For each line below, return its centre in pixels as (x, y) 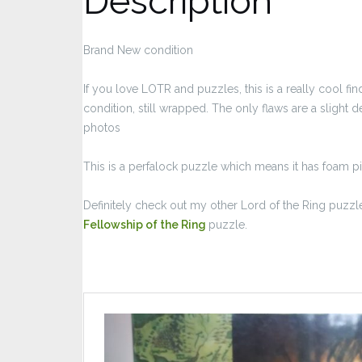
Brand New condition (138, 50)
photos (102, 127)
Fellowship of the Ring (146, 224)
